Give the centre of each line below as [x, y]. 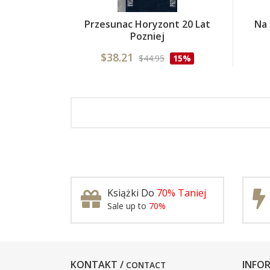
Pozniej [147, 36]
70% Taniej [181, 193]
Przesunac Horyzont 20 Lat [147, 24]
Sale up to [128, 206]
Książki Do [132, 193]
